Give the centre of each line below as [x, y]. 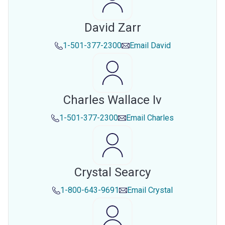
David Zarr [113, 28]
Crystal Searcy [113, 172]
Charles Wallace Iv [113, 100]
